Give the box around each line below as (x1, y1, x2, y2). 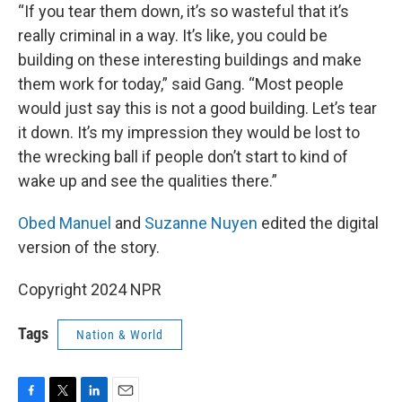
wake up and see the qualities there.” (18, 171, 277, 190)
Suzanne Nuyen (144, 214, 258, 232)
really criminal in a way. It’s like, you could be (18, 26, 328, 45)
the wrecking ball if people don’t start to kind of (18, 147, 348, 166)
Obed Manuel (18, 214, 111, 232)
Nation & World (76, 328, 163, 342)
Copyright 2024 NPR (18, 280, 162, 299)
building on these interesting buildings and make (18, 50, 362, 69)
